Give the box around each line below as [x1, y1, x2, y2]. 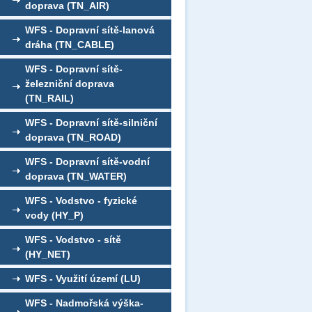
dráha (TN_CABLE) [25, 39, 114, 50]
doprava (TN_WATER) [25, 171, 127, 182]
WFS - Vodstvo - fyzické [25, 195, 137, 206]
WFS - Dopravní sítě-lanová [25, 24, 155, 36]
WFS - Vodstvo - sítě [25, 234, 121, 245]
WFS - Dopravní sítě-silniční [25, 117, 157, 128]
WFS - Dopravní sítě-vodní [25, 156, 150, 167]
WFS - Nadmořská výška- [25, 297, 143, 309]
